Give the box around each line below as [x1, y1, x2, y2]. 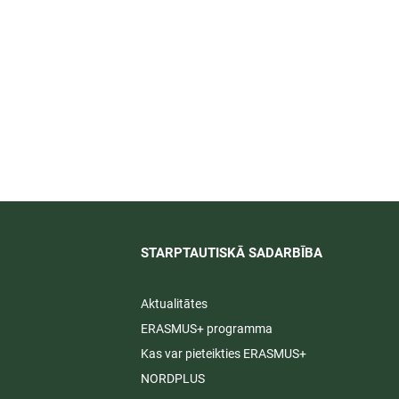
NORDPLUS [140, 371, 205, 387]
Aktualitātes [140, 297, 208, 312]
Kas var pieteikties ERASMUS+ [140, 346, 309, 362]
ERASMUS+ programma [140, 322, 273, 337]
